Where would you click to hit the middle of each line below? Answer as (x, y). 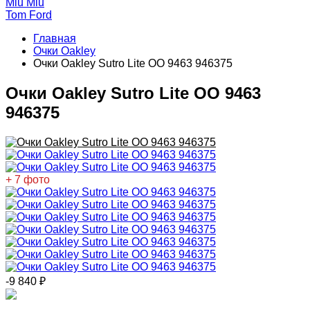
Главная (55, 38)
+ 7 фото (28, 179)
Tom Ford (29, 15)
